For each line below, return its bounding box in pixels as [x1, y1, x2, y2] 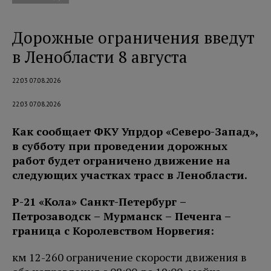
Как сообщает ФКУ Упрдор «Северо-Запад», [12, 123, 259, 139]
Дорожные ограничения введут [12, 26, 255, 48]
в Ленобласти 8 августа [12, 45, 188, 68]
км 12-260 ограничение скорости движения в [12, 249, 247, 264]
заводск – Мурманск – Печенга [46, 208, 222, 223]
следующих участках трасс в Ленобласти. [12, 167, 247, 182]
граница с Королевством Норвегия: [12, 223, 214, 238]
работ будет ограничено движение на [12, 152, 230, 168]
